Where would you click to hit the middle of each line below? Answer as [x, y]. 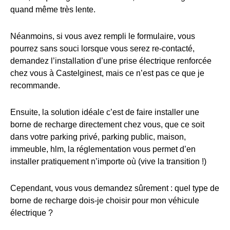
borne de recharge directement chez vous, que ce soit [107, 125]
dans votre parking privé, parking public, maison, [98, 137]
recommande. [35, 86]
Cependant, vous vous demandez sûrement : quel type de [115, 188]
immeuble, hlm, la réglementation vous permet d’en [103, 149]
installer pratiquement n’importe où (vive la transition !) [108, 162]
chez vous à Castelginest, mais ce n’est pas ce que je [107, 73]
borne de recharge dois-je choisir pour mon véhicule [105, 201]
